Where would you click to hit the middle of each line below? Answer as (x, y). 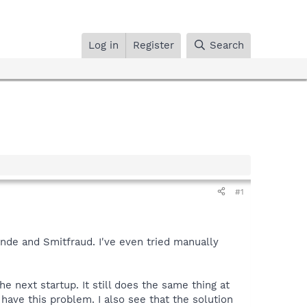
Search (227, 45)
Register (154, 45)
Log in (104, 45)
